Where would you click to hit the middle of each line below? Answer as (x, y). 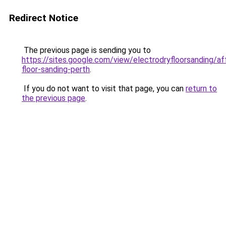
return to (201, 89)
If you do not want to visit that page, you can (104, 89)
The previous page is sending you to (86, 50)
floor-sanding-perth (56, 69)
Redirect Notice (44, 18)
